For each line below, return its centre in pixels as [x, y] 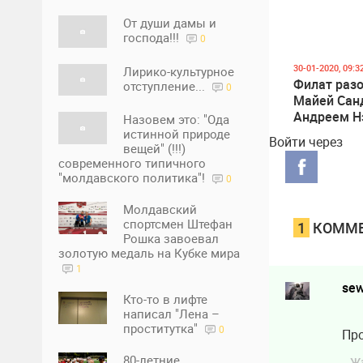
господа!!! [153, 37]
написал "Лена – [171, 314]
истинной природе [177, 134]
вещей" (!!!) [154, 149]
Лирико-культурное [179, 71]
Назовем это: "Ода [176, 120]
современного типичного [132, 163]
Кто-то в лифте [165, 299]
